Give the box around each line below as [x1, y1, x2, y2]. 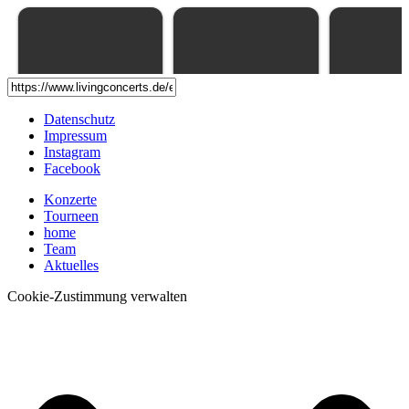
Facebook [44, 161, 100, 177]
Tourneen [44, 208, 99, 225]
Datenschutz [44, 111, 115, 128]
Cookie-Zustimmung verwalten [7, 288, 187, 305]
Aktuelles [44, 257, 99, 274]
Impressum [44, 128, 107, 144]
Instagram [44, 144, 100, 161]
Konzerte [44, 192, 97, 208]
